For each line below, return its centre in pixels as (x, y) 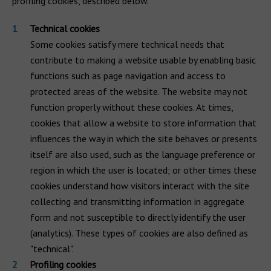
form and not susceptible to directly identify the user (138, 217)
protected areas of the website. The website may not (139, 91)
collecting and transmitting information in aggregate (137, 201)
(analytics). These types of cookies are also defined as (139, 233)
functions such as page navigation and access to (128, 76)
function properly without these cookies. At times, (132, 107)
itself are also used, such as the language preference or (143, 154)
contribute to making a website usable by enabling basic (143, 60)
